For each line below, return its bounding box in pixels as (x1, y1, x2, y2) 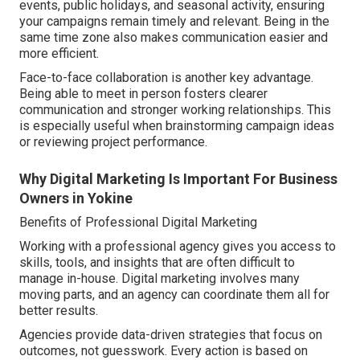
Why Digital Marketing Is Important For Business (19, 170, 337, 188)
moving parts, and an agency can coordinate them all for (19, 287, 329, 303)
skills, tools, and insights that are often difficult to (19, 255, 295, 271)
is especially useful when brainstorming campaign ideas (19, 118, 334, 134)
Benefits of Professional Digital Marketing (19, 215, 257, 231)
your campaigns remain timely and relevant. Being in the (19, 14, 329, 30)
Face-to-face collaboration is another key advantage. (19, 70, 313, 86)
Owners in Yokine (19, 190, 133, 207)
